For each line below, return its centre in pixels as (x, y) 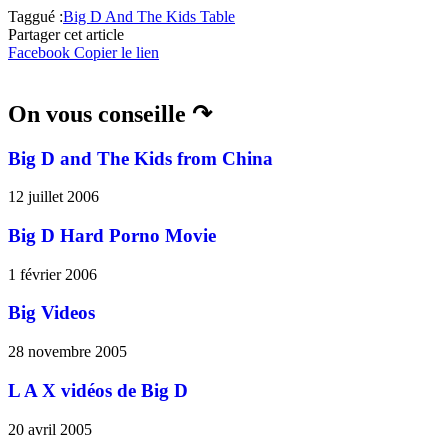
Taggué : (35, 16)
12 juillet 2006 (53, 197)
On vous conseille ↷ (110, 113)
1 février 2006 (52, 274)
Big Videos (51, 313)
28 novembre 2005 (67, 352)
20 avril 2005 (50, 429)
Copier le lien (116, 52)
